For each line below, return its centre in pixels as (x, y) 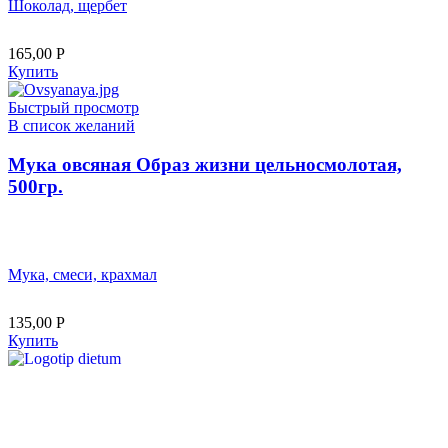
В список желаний (71, 126)
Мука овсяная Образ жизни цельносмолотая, (205, 164)
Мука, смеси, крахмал (82, 275)
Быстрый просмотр (73, 108)
